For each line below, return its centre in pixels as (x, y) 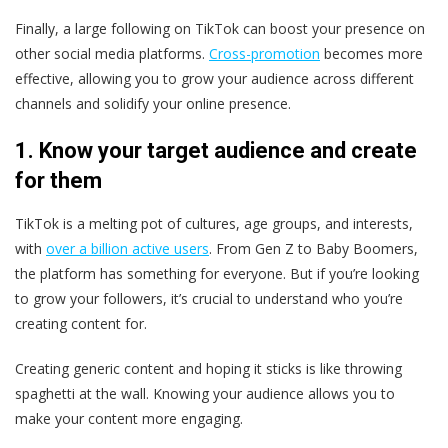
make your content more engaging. (129, 419)
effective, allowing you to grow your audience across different (214, 79)
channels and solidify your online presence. (153, 104)
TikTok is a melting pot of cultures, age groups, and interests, (214, 224)
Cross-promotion (264, 54)
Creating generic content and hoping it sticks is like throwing (208, 369)
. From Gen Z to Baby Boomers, (313, 249)
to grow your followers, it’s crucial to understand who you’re (209, 299)
